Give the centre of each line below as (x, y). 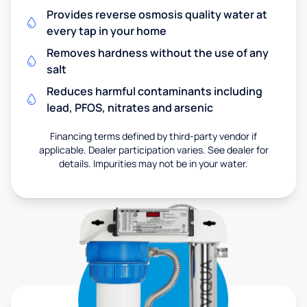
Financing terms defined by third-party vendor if (153, 136)
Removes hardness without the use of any (158, 52)
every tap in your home (107, 30)
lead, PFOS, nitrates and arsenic (130, 107)
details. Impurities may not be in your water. (153, 163)
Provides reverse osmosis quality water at (157, 14)
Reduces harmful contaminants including (155, 91)
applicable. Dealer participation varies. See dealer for (153, 149)
